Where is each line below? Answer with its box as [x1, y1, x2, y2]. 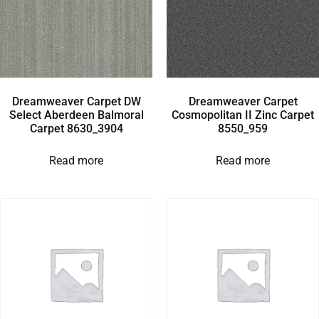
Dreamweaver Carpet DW [11, 94, 141, 108]
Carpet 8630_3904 [29, 121, 123, 135]
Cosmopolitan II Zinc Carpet [172, 108, 314, 122]
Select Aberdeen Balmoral [9, 108, 144, 122]
